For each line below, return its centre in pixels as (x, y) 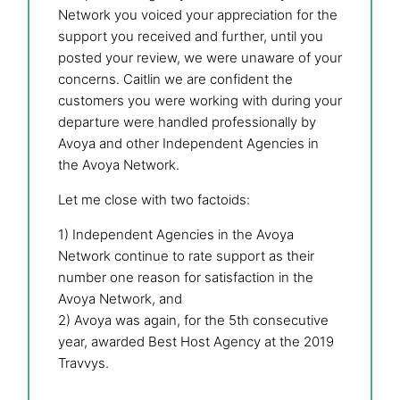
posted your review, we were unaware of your (200, 57)
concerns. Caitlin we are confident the (175, 79)
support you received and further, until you (191, 36)
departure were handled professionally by (187, 121)
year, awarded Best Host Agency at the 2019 (196, 341)
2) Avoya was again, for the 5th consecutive (193, 320)
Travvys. (83, 362)
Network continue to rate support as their (186, 255)
